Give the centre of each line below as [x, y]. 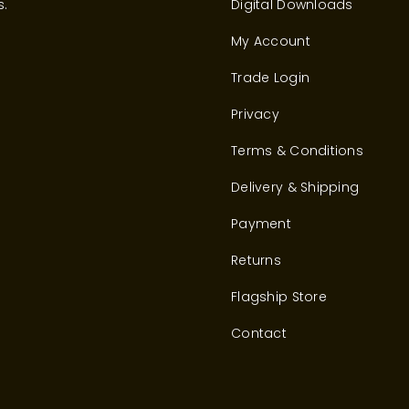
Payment [261, 223]
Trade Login [271, 77]
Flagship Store [279, 296]
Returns [256, 260]
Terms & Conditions [298, 150]
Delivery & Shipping [295, 187]
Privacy [255, 114]
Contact [259, 333]
